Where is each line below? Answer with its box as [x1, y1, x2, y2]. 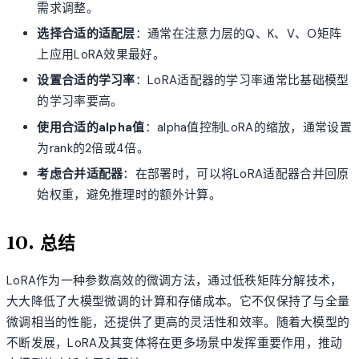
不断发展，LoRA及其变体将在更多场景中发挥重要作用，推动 [6, 335, 343, 352]
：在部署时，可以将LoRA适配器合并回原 [123, 166, 349, 183]
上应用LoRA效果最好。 [37, 46, 165, 63]
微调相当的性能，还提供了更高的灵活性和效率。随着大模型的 [6, 314, 350, 331]
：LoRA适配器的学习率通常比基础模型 [135, 72, 349, 89]
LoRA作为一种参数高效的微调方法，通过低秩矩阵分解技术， [6, 272, 343, 289]
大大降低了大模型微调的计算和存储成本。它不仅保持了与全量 [6, 293, 350, 310]
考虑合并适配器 [37, 166, 123, 183]
